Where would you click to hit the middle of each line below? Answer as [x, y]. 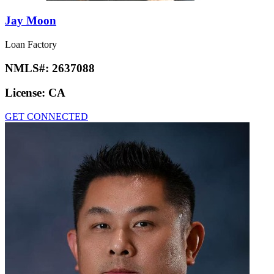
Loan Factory [31, 44]
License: [27, 93]
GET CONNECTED [46, 117]
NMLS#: [28, 68]
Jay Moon [31, 21]
